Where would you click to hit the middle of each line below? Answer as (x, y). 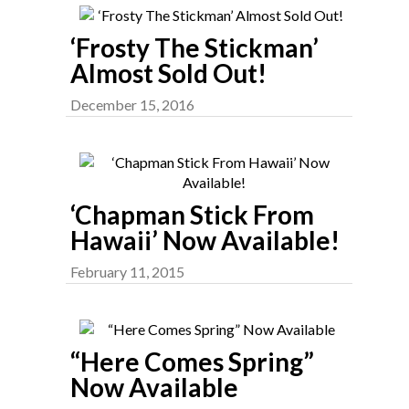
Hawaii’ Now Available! (205, 240)
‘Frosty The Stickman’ (194, 47)
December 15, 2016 (132, 105)
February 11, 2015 (127, 272)
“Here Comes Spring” (192, 362)
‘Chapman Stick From (192, 215)
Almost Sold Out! (168, 73)
